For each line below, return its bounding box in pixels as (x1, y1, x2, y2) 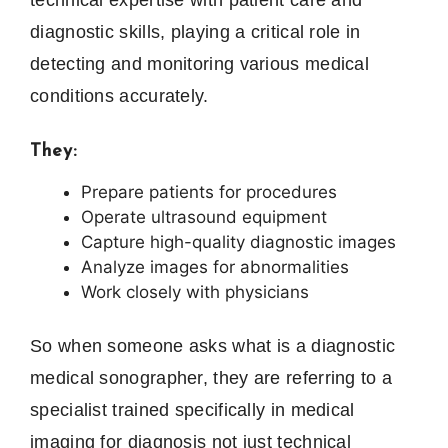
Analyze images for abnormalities (81, 256, 349, 277)
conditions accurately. (30, 85, 209, 106)
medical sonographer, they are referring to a (30, 368, 393, 389)
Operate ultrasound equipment (81, 206, 327, 227)
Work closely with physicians (81, 281, 309, 302)
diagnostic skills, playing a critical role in (30, 21, 361, 42)
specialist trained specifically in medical (30, 400, 355, 421)
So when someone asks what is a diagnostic (30, 336, 396, 357)
